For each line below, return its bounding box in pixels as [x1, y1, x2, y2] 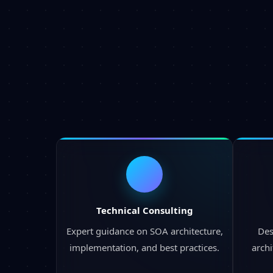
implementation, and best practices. [69, 241, 219, 253]
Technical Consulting [96, 204, 193, 216]
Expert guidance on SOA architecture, [66, 224, 223, 237]
